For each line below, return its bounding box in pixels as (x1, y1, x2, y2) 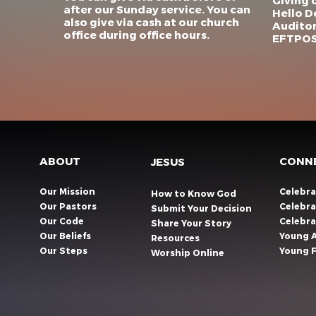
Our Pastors (39, 201, 97, 211)
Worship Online (151, 248, 224, 257)
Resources (151, 233, 200, 243)
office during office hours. (63, 28, 209, 41)
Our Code (39, 216, 84, 226)
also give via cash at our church (63, 16, 239, 28)
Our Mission (39, 186, 95, 196)
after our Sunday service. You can (63, 3, 250, 16)
